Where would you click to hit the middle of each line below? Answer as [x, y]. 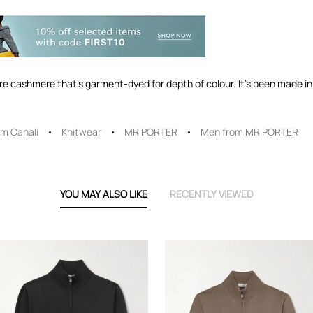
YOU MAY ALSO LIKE [104, 194]
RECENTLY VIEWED [211, 194]
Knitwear [81, 132]
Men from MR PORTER [249, 132]
